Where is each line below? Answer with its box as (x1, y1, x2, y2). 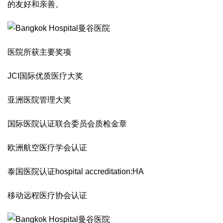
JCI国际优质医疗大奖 (7, 72, 83, 80)
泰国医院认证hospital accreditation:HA (7, 167, 144, 176)
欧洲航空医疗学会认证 (7, 143, 87, 152)
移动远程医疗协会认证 (7, 191, 87, 200)
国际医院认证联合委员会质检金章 (7, 119, 127, 128)
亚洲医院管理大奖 (7, 96, 71, 104)
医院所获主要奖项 (7, 48, 71, 56)
